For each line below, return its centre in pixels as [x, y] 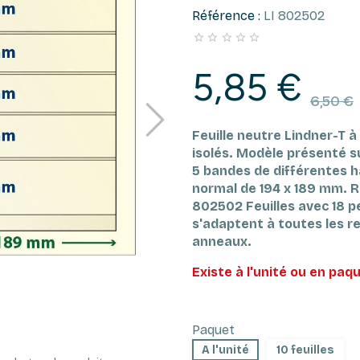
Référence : [226, 16]
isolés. [214, 153]
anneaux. [222, 242]
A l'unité [225, 350]
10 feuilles [305, 350]
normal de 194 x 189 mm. [271, 189]
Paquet [213, 330]
